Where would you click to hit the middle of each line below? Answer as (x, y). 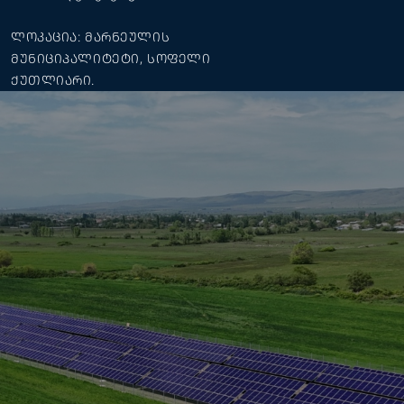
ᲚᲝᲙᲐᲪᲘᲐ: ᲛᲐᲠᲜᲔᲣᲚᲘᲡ (91, 37)
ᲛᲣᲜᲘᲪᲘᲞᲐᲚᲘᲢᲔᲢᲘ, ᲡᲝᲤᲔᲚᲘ (111, 58)
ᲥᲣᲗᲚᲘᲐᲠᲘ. (53, 80)
